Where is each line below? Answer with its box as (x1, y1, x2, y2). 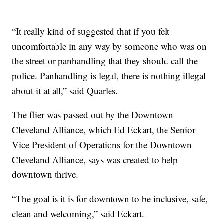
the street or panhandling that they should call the (12, 54, 198, 67)
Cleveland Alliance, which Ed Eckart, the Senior (12, 123, 196, 136)
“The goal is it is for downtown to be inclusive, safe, (12, 192, 208, 205)
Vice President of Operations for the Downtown (12, 138, 192, 151)
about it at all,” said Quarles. (12, 84, 118, 97)
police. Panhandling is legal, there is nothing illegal (12, 69, 206, 82)
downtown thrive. (12, 167, 79, 180)
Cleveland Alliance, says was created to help (12, 153, 178, 166)
